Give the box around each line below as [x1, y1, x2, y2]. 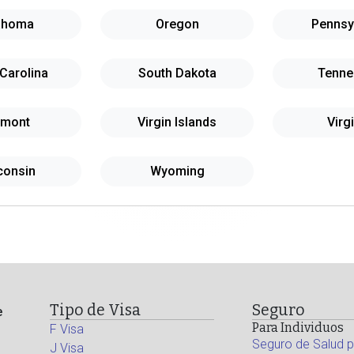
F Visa [50, 322, 84, 337]
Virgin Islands [137, 115, 217, 130]
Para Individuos [251, 320, 344, 335]
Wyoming [149, 164, 205, 179]
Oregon [155, 17, 199, 32]
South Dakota [137, 66, 217, 81]
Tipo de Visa [50, 301, 141, 319]
